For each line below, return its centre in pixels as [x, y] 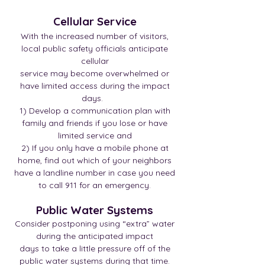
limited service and [95, 135]
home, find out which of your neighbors [95, 160]
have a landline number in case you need [95, 173]
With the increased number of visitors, [95, 36]
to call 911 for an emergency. [95, 185]
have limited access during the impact [95, 86]
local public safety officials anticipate [95, 49]
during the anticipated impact [95, 236]
